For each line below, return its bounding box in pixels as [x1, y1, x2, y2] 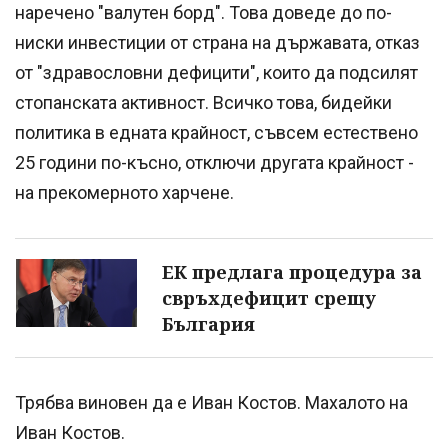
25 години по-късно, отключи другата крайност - [15, 151, 414, 173]
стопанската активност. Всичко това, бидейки [15, 91, 392, 113]
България [162, 311, 255, 336]
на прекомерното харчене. [15, 181, 234, 203]
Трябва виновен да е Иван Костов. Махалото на [15, 391, 408, 413]
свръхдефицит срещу [162, 285, 376, 310]
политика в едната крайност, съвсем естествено [15, 121, 418, 143]
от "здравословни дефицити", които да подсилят [15, 61, 418, 83]
